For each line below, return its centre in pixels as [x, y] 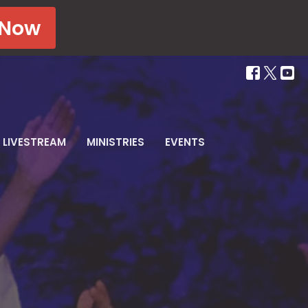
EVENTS [185, 142]
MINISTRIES [115, 142]
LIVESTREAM [34, 142]
